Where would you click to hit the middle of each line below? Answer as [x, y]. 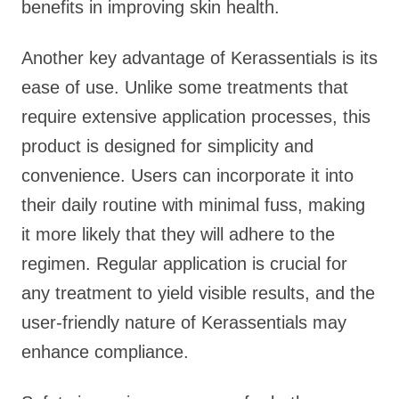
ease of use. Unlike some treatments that [185, 87]
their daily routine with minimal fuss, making [193, 205]
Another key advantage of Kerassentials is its [199, 58]
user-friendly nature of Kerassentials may [184, 322]
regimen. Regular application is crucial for [184, 264]
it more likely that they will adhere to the [178, 234]
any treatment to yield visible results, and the [198, 293]
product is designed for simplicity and [167, 146]
